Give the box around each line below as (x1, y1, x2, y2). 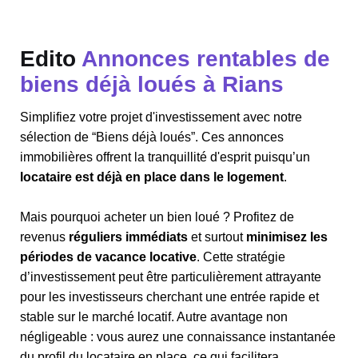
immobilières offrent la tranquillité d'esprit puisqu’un (20, 150, 310, 164)
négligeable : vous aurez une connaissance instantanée (20, 330, 336, 344)
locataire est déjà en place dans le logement (20, 170, 284, 184)
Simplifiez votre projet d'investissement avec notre (20, 110, 302, 124)
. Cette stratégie (197, 250, 285, 264)
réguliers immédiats (69, 230, 188, 244)
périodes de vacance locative (20, 250, 197, 264)
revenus (20, 230, 69, 244)
